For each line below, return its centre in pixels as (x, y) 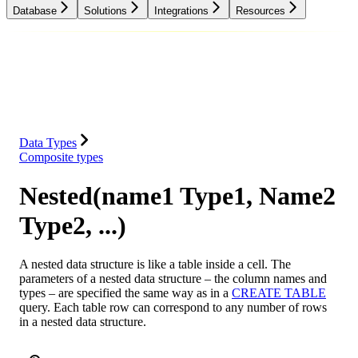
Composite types (61, 157)
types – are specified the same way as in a (125, 293)
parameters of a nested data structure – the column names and (173, 279)
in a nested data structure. (83, 322)
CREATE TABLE (279, 293)
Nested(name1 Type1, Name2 (177, 196)
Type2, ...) (73, 225)
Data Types (48, 142)
